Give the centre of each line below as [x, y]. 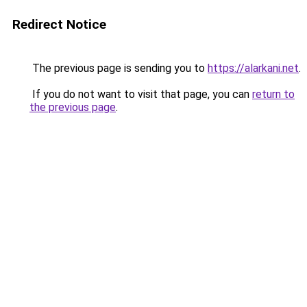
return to [273, 94]
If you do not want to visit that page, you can [141, 94]
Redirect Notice [59, 24]
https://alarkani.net [253, 68]
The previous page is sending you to [119, 68]
